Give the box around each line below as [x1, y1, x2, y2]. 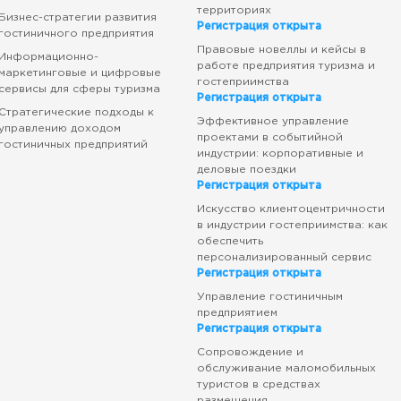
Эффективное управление [196, 116, 349, 126]
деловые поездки [196, 165, 296, 175]
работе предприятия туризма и [196, 61, 375, 71]
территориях [196, 5, 271, 15]
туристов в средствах [196, 380, 320, 389]
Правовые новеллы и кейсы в [196, 45, 366, 55]
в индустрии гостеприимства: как [196, 220, 388, 230]
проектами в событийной [196, 132, 343, 142]
